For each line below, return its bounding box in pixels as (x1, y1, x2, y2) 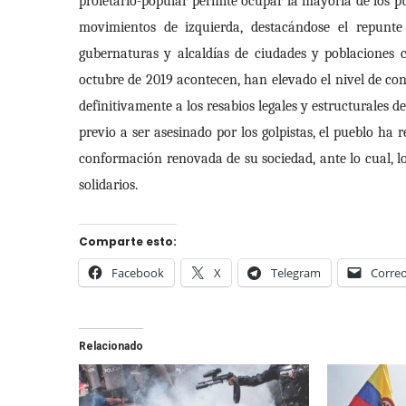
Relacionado (79, 339, 143, 353)
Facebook (111, 264, 164, 281)
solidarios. (79, 176, 138, 193)
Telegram (271, 264, 321, 281)
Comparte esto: (79, 233, 177, 249)
